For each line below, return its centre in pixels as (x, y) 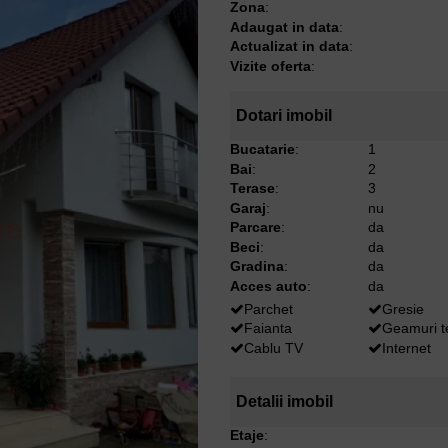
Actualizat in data (289, 46)
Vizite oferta (270, 65)
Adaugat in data (284, 26)
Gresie (403, 308)
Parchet (268, 308)
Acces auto (268, 285)
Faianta (267, 328)
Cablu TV (273, 347)
